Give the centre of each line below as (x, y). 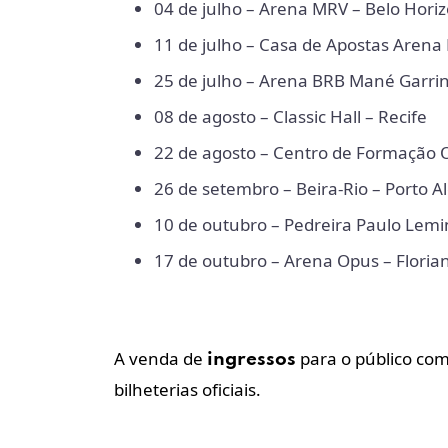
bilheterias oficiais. (189, 389)
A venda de (160, 358)
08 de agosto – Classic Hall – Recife (290, 116)
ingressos (251, 359)
